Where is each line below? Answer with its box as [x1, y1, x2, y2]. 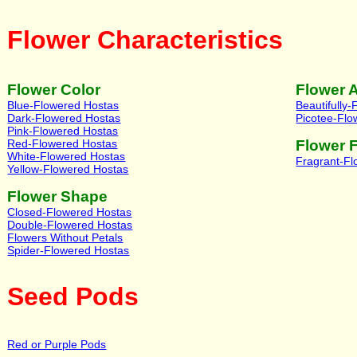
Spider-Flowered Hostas [7, 243, 130, 257]
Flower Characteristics [7, 25, 284, 55]
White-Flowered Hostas [7, 149, 126, 163]
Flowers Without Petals [7, 230, 124, 244]
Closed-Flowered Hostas [7, 205, 132, 218]
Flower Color [7, 80, 101, 98]
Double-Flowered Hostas [7, 218, 133, 231]
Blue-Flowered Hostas [7, 98, 120, 112]
